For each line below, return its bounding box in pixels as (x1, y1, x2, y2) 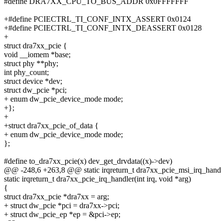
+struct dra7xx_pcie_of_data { (4, 121, 99, 130)
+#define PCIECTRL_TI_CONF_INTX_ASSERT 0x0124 (4, 15, 191, 24)
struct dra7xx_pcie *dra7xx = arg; (4, 192, 109, 201)
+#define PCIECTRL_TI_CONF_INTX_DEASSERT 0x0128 (4, 24, 202, 33)
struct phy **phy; (4, 59, 58, 68)
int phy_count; (4, 68, 49, 77)
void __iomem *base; (4, 50, 71, 59)
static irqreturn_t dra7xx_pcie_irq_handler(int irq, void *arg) (4, 175, 191, 184)
